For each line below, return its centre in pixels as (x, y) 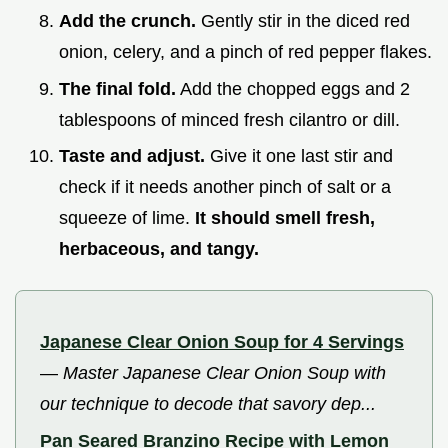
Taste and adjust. (132, 156)
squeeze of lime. (127, 218)
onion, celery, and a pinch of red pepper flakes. (245, 51)
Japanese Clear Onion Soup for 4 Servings (222, 342)
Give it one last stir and (299, 156)
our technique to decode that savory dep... (208, 404)
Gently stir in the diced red (303, 20)
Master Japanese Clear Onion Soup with (224, 373)
